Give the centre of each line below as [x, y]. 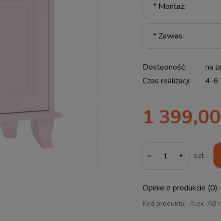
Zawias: [170, 36]
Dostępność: [164, 67]
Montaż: [171, 7]
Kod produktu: [164, 204]
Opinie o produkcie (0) [180, 188]
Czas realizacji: [166, 81]
